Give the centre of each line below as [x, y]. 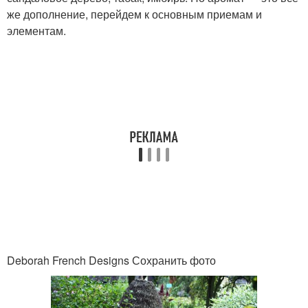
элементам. [36, 31]
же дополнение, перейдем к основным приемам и [134, 14]
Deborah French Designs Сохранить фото [111, 260]
